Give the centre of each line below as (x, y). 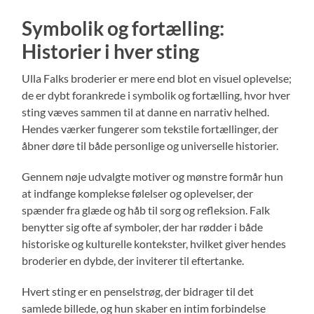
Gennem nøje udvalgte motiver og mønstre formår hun (153, 176)
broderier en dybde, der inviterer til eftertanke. (133, 260)
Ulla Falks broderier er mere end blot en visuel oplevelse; (157, 78)
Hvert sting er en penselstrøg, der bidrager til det (138, 291)
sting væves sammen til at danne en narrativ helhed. (146, 111)
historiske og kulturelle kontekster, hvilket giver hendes (154, 243)
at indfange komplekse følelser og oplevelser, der (138, 193)
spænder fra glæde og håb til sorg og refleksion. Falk (146, 210)
